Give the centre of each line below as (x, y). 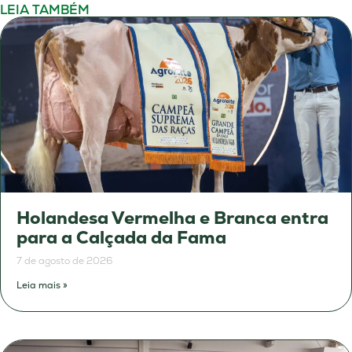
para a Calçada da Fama (121, 238)
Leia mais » (42, 286)
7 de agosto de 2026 (64, 261)
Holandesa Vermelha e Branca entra (172, 218)
